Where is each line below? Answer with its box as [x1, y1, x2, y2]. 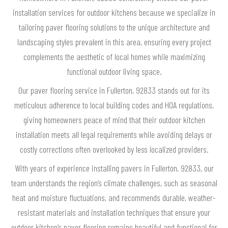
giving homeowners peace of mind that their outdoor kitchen [23, 114, 205, 126]
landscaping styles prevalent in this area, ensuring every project [17, 36, 211, 48]
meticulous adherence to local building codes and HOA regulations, [14, 99, 214, 111]
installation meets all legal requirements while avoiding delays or [16, 129, 212, 140]
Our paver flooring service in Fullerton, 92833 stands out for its [18, 84, 210, 96]
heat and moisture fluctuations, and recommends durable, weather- [12, 192, 216, 204]
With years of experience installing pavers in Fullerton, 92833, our [14, 162, 214, 174]
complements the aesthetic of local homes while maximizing [23, 51, 205, 63]
